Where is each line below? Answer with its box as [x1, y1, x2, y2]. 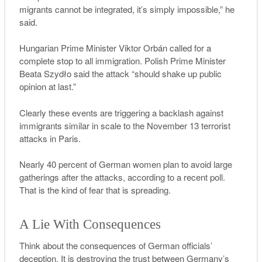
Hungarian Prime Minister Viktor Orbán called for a [19, 42, 211, 54]
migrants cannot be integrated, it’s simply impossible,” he [19, 2, 235, 15]
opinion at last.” [19, 80, 76, 93]
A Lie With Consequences [19, 216, 161, 232]
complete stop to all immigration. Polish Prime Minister [19, 54, 226, 67]
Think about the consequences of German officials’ [19, 239, 212, 251]
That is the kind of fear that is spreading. [19, 184, 171, 196]
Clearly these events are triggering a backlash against [19, 106, 223, 119]
